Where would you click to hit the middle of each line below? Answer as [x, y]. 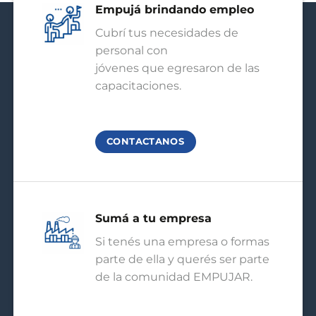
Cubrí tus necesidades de [166, 33]
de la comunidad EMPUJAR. [174, 276]
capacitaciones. [138, 86]
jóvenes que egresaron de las [177, 68]
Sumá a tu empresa [153, 218]
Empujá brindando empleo [174, 10]
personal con [131, 51]
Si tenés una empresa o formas [182, 241]
